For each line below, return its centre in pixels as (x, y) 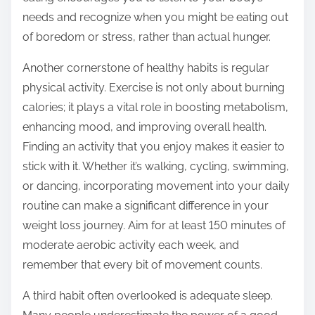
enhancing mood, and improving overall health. (144, 127)
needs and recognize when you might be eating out (155, 18)
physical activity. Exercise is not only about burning (154, 88)
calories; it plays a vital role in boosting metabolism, (155, 108)
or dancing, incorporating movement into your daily (156, 186)
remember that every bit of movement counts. (142, 265)
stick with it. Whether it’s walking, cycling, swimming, (156, 167)
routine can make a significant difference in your (146, 206)
